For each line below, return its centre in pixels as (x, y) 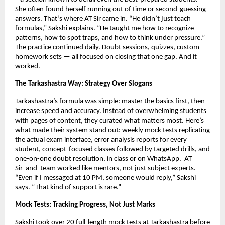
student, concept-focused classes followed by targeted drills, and (113, 149)
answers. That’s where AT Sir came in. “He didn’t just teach (103, 19)
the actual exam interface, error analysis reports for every (101, 140)
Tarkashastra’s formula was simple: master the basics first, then (110, 101)
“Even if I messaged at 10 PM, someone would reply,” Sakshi (105, 178)
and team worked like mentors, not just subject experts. (110, 168)
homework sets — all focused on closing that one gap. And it (106, 57)
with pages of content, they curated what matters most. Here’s (109, 121)
